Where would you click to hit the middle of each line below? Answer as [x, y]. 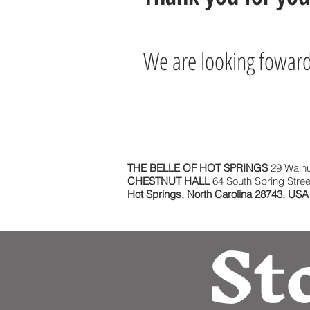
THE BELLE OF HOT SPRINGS [199, 168]
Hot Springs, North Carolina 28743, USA [218, 194]
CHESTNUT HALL [170, 181]
